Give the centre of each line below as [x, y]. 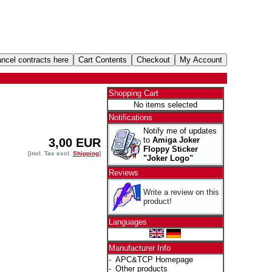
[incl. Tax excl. [50, 153]
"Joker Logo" [168, 158]
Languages [127, 222]
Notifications [130, 117]
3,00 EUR [74, 142]
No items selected [165, 105]
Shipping [86, 153]
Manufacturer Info [139, 248]
